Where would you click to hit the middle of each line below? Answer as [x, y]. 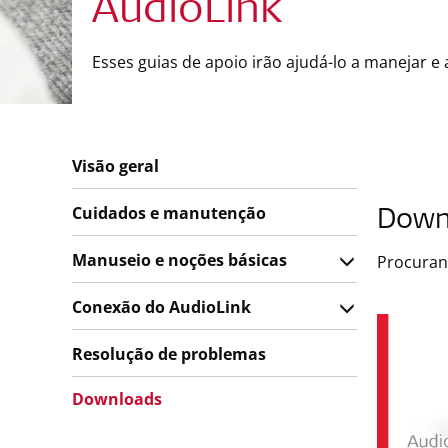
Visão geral [115, 166]
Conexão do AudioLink [161, 307]
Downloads [117, 399]
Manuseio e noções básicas [179, 260]
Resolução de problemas [169, 354]
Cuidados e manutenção [169, 213]
